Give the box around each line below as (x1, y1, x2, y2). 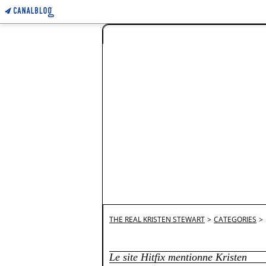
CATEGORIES (214, 214, 256, 224)
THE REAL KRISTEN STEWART (109, 214, 205, 224)
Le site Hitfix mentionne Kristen (109, 251, 247, 263)
